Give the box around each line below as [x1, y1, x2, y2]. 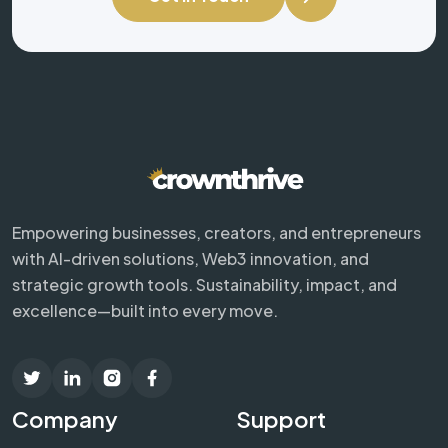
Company [12, 404, 118, 433]
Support [236, 404, 326, 433]
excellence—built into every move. [12, 299, 278, 321]
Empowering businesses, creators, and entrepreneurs [12, 221, 421, 243]
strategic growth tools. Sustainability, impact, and [12, 273, 397, 295]
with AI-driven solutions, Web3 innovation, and [12, 247, 369, 269]
